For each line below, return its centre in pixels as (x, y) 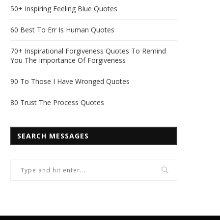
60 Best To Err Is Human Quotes (62, 29)
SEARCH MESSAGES (53, 136)
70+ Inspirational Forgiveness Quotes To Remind (88, 51)
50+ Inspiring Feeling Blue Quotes (64, 8)
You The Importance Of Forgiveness (68, 60)
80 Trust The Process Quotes (57, 102)
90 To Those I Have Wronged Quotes (70, 81)
